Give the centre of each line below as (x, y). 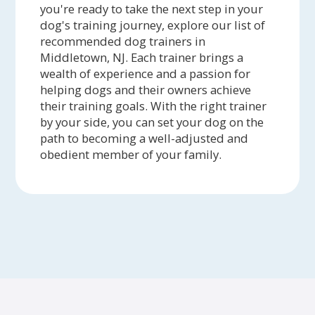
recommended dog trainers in (123, 41)
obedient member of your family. (131, 154)
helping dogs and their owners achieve (146, 89)
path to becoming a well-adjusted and (144, 138)
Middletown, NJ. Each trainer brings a (142, 57)
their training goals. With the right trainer (154, 105)
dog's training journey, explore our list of (153, 25)
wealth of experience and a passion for (146, 73)
